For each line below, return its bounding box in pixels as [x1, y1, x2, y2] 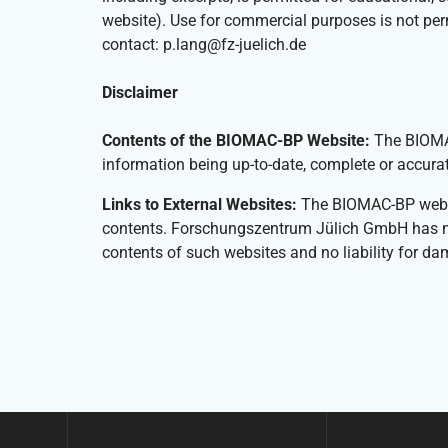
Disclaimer [102, 83, 178, 103]
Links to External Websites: [102, 195, 297, 215]
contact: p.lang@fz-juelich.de [102, 35, 306, 55]
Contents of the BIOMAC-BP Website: [102, 131, 370, 151]
